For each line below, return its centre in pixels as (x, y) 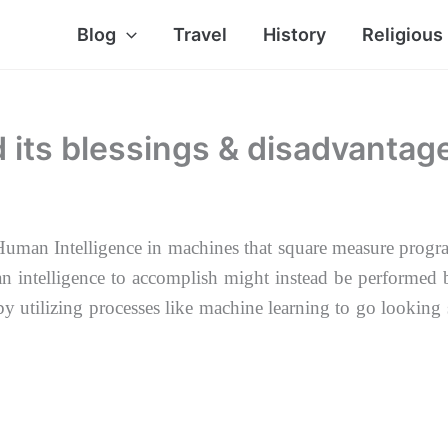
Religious (402, 34)
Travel (199, 34)
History (294, 34)
